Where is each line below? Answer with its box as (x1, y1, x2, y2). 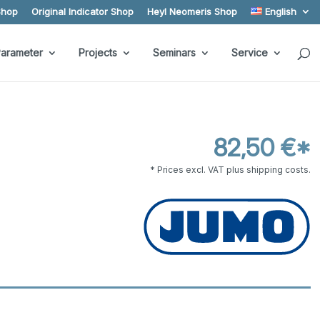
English (264, 5, 296, 17)
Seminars (152, 46, 196, 59)
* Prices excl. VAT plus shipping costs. (149, 164, 311, 175)
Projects (78, 46, 117, 59)
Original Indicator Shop (31, 5, 134, 17)
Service (231, 46, 268, 59)
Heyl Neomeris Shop (146, 5, 237, 17)
